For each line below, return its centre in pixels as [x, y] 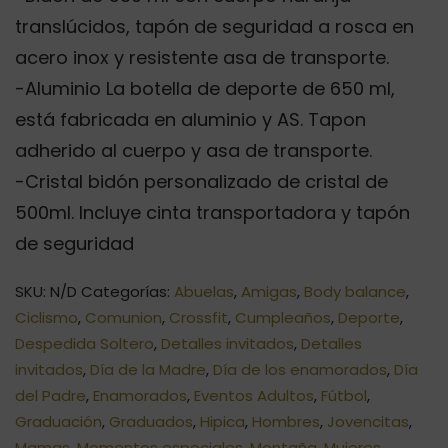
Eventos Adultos [254, 396]
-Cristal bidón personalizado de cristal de [201, 182]
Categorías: [127, 292]
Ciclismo [46, 318]
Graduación [58, 422]
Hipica [222, 422]
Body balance [355, 292]
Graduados [151, 422]
